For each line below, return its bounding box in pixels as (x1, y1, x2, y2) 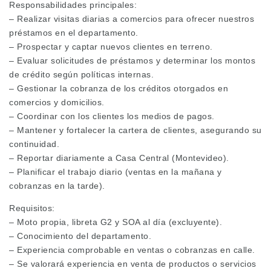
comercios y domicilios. (9, 97, 105, 108)
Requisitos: (9, 203, 55, 214)
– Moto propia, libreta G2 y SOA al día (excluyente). (9, 217, 222, 227)
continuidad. (9, 139, 59, 149)
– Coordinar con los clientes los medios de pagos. (9, 111, 215, 122)
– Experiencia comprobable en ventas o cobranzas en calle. (9, 245, 255, 255)
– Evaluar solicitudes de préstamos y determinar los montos (9, 56, 255, 66)
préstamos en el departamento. (9, 28, 139, 38)
